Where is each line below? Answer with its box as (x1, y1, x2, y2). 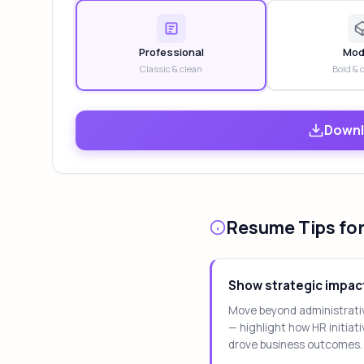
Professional (138, 44, 204, 59)
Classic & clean (140, 62, 203, 75)
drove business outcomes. (228, 337, 362, 353)
